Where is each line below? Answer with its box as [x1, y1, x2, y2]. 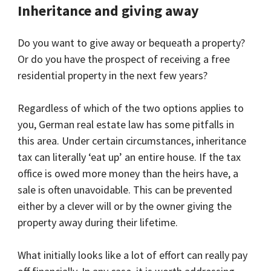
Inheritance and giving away [18, 1, 200, 21]
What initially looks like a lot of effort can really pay [18, 248, 248, 263]
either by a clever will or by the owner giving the [18, 199, 232, 214]
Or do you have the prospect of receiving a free [18, 52, 230, 67]
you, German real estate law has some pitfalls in [18, 117, 235, 132]
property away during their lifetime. [18, 215, 178, 230]
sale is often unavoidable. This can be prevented [18, 183, 233, 197]
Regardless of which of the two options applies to [18, 101, 244, 116]
